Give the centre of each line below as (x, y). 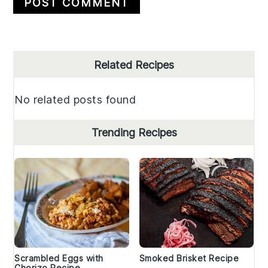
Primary (44, 61)
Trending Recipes (134, 133)
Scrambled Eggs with (59, 258)
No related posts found (75, 100)
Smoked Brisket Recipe (189, 258)
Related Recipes (134, 65)
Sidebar (41, 83)
